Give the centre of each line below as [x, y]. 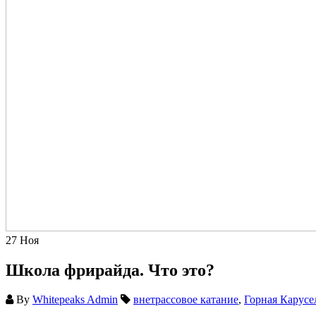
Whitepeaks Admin [75, 300]
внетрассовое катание [186, 300]
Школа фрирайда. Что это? [110, 270]
